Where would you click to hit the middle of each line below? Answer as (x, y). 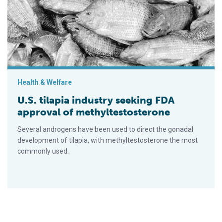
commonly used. (43, 151)
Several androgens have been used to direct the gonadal (105, 130)
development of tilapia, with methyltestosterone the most (108, 140)
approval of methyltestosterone (94, 112)
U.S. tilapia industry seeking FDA (96, 100)
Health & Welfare (45, 83)
